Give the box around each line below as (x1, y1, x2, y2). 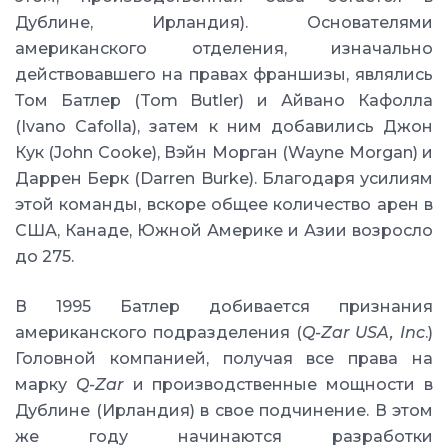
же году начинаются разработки (15, 427, 433, 446)
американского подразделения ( (15, 323, 302, 342)
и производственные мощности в (123, 375, 434, 394)
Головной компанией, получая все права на (15, 349, 433, 368)
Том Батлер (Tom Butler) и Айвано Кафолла (15, 91, 433, 110)
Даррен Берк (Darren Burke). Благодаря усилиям (15, 169, 433, 188)
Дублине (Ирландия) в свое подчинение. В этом (15, 401, 433, 420)
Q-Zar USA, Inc (301, 323, 425, 342)
